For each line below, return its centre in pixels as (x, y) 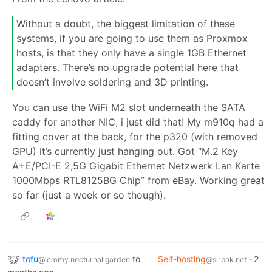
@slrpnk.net (226, 259)
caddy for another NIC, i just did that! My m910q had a (138, 122)
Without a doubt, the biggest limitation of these (126, 24)
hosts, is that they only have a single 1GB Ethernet (131, 53)
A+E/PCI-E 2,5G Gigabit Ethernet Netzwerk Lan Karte (136, 165)
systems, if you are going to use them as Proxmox (132, 39)
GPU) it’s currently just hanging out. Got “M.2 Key (125, 151)
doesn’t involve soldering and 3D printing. (112, 82)
